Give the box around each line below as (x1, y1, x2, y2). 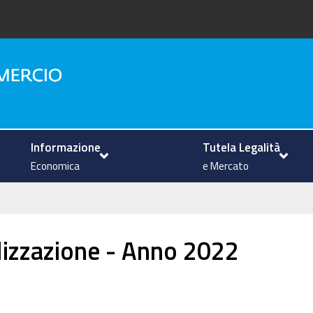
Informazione (31, 140, 101, 153)
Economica (31, 160, 80, 171)
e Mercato (203, 160, 249, 171)
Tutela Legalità (203, 140, 281, 153)
